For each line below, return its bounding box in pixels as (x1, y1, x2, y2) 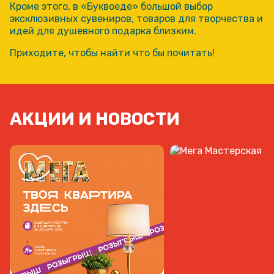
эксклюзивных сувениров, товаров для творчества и (10, 12, 263, 24)
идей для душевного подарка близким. (10, 24, 196, 37)
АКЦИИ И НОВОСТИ (10, 108, 180, 129)
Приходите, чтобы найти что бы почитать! (10, 46, 215, 59)
